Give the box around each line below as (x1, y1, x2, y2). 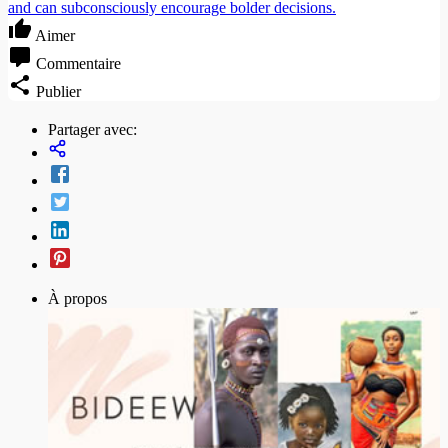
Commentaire (36, 55, 121, 73)
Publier (36, 83, 81, 101)
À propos (48, 290, 107, 308)
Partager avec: (48, 121, 137, 139)
